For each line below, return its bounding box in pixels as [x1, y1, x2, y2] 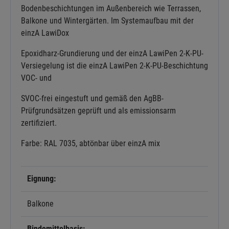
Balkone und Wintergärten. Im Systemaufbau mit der [21, 15, 194, 26]
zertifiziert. [21, 118, 57, 128]
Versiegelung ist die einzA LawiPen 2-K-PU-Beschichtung [21, 60, 208, 71]
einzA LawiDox [21, 28, 69, 38]
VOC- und [21, 73, 52, 83]
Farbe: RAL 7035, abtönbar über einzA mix [21, 138, 160, 148]
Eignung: [27, 173, 56, 184]
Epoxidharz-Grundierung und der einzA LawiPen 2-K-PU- [21, 48, 203, 58]
